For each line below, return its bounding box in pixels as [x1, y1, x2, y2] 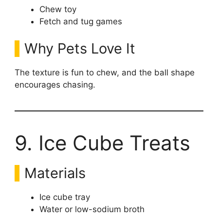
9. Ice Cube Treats [15, 130, 190, 155]
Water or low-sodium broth [39, 204, 145, 214]
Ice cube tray [39, 192, 90, 202]
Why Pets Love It [24, 39, 135, 57]
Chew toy [39, 4, 76, 14]
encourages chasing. [15, 79, 95, 90]
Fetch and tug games [39, 17, 122, 26]
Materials [24, 164, 86, 182]
